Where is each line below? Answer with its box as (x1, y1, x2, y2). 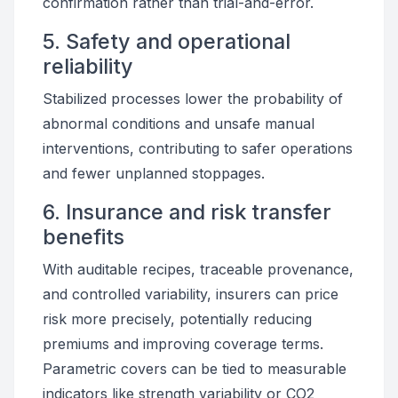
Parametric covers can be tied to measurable (43, 360, 346, 378)
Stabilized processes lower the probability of (43, 90, 343, 107)
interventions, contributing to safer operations (43, 139, 353, 157)
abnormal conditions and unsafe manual (43, 115, 314, 132)
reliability (43, 53, 133, 79)
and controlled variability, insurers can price (43, 285, 338, 303)
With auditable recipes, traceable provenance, (43, 260, 354, 278)
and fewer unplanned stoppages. (43, 164, 265, 182)
